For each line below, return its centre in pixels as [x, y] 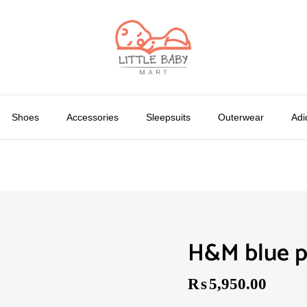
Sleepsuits [168, 117]
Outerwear [241, 117]
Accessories [93, 117]
